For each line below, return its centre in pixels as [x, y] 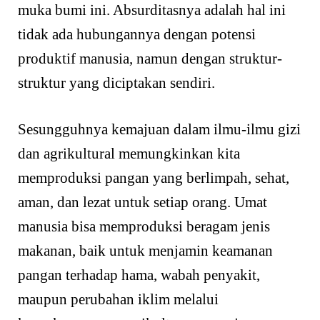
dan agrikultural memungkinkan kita [129, 154]
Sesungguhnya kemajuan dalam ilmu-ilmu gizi [159, 130]
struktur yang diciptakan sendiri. [116, 82]
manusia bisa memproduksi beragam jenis [144, 227]
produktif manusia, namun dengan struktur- [150, 58]
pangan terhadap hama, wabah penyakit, [139, 275]
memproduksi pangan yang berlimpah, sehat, [154, 178]
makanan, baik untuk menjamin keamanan [145, 251]
